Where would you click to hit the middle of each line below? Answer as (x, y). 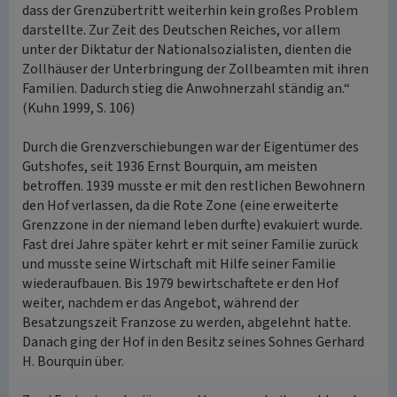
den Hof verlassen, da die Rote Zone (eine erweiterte (180, 206)
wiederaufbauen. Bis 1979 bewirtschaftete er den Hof (180, 284)
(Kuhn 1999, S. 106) (78, 108)
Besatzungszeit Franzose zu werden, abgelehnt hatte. (187, 323)
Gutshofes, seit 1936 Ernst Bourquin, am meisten (170, 167)
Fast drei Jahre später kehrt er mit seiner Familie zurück (190, 245)
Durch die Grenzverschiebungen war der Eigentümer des (191, 147)
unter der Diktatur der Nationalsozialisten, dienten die (187, 50)
